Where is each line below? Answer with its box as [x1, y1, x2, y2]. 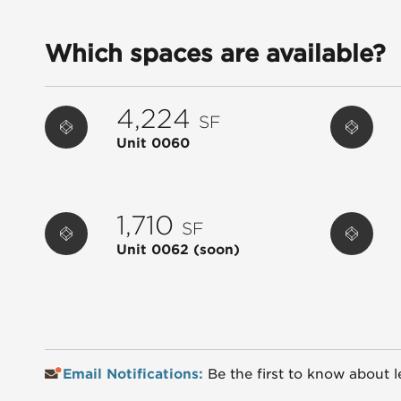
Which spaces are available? [45, 38, 387, 67]
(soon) [193, 242, 241, 259]
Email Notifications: [62, 366, 208, 383]
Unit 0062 [116, 242, 194, 259]
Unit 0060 [116, 135, 191, 152]
